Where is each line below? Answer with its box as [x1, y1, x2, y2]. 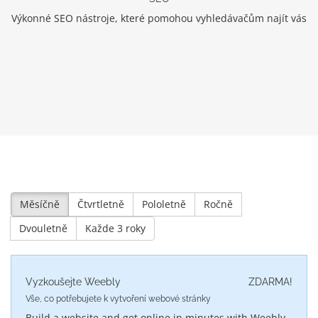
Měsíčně [20, 197, 60, 211]
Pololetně [142, 197, 186, 211]
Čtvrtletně [77, 197, 124, 211]
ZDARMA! [248, 275, 292, 287]
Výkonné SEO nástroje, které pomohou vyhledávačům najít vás [11, 11, 307, 25]
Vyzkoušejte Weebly [26, 275, 121, 287]
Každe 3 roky [85, 221, 146, 235]
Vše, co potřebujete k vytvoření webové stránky [26, 293, 211, 304]
